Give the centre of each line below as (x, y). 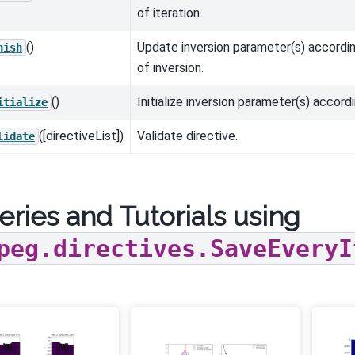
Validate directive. (187, 136)
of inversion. (170, 68)
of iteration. (170, 13)
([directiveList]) (81, 136)
